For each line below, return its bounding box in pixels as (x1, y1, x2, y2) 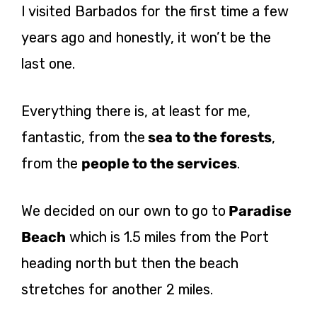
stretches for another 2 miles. (21, 280, 213, 298)
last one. (21, 54, 75, 72)
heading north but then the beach (21, 254, 238, 272)
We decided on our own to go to (21, 202, 226, 219)
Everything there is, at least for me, (21, 102, 250, 120)
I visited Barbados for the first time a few (21, 2, 289, 20)
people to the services (81, 154, 237, 172)
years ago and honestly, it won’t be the (21, 28, 271, 46)
